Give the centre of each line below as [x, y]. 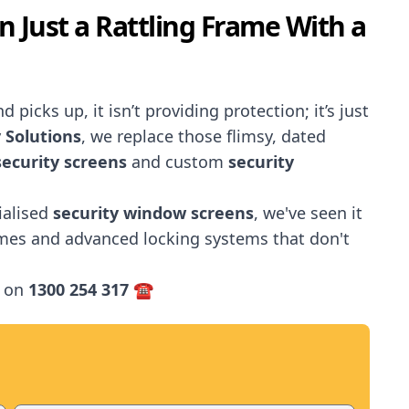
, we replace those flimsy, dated [204, 136]
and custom [178, 162]
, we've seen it [308, 213]
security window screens [151, 213]
